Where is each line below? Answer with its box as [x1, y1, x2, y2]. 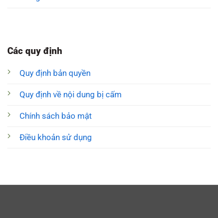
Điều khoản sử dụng [19, 133, 92, 143]
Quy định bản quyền [19, 69, 91, 78]
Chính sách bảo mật [19, 111, 92, 121]
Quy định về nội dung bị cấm [19, 90, 122, 100]
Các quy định [7, 46, 62, 57]
